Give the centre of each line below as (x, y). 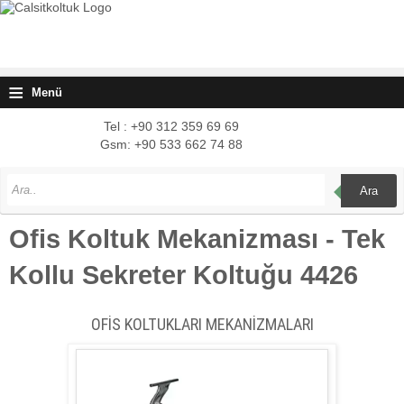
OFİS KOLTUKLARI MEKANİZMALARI (202, 324)
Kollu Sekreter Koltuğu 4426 (184, 275)
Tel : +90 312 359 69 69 (171, 126)
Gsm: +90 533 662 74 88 (171, 144)
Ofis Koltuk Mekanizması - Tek (197, 239)
